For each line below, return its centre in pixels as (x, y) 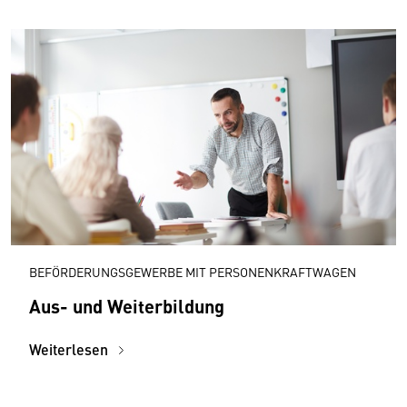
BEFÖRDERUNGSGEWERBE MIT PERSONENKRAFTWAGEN (193, 272)
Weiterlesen (70, 350)
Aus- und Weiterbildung (127, 306)
